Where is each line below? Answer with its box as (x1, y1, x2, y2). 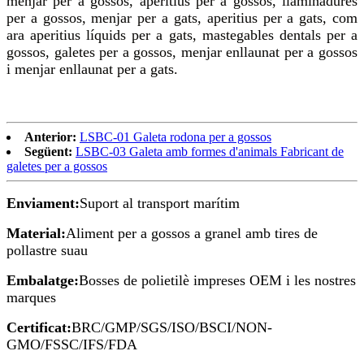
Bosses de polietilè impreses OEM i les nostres (79, 272, 356, 289)
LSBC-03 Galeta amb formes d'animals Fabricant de (76, 145, 344, 159)
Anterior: (24, 130, 76, 145)
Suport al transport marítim (80, 195, 240, 212)
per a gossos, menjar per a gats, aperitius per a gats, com (6, 10, 357, 27)
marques (6, 289, 56, 306)
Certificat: (6, 319, 71, 336)
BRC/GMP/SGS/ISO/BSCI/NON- (71, 319, 272, 336)
